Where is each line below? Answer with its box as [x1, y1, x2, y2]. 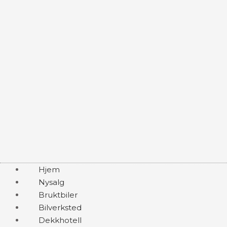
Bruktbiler [39, 190, 78, 200]
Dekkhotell [39, 215, 82, 225]
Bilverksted [39, 203, 82, 212]
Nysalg [39, 177, 64, 187]
